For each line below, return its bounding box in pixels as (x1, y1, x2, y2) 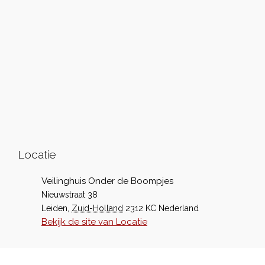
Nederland (159, 203, 199, 213)
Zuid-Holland (72, 203, 123, 213)
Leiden (41, 203, 67, 213)
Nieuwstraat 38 (41, 190, 98, 199)
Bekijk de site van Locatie (41, 216, 147, 227)
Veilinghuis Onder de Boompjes (41, 176, 173, 186)
